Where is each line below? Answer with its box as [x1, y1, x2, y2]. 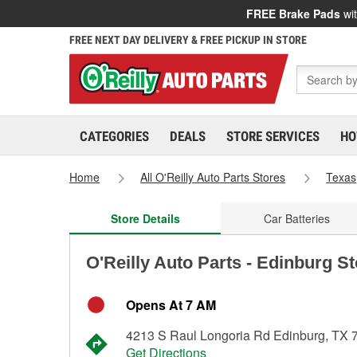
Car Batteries [263, 210, 330, 226]
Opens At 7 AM [126, 296, 216, 314]
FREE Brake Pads [246, 6, 340, 22]
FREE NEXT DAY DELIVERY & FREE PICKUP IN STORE [69, 33, 307, 46]
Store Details [110, 210, 180, 226]
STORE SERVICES [226, 128, 320, 144]
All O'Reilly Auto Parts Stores [140, 169, 286, 185]
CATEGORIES [80, 128, 149, 144]
